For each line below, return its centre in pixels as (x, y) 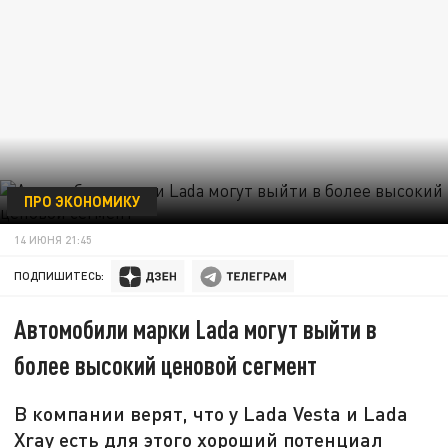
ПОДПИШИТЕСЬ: (59, 276)
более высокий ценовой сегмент (166, 365)
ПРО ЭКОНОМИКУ (81, 200)
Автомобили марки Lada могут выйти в (196, 329)
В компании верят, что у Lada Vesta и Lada (211, 413)
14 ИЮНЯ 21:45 (53, 239)
